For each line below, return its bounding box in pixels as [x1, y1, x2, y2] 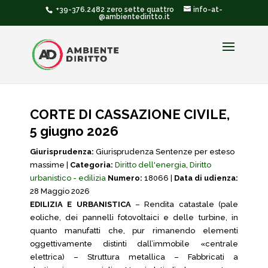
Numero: [108, 173, 142, 182]
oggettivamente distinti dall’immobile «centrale [30, 239, 238, 248]
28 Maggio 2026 [30, 187, 90, 196]
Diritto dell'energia [115, 160, 186, 169]
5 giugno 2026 [30, 123, 118, 139]
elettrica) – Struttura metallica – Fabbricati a [30, 252, 238, 261]
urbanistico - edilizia [30, 173, 106, 182]
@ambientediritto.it [98, 13, 170, 21]
